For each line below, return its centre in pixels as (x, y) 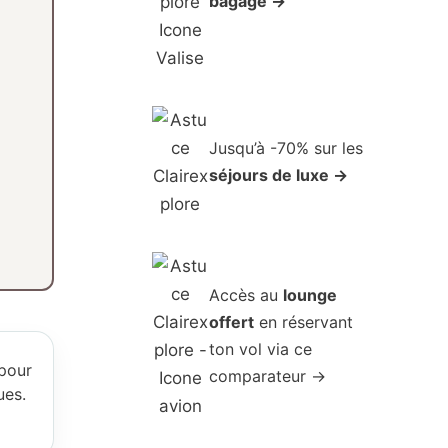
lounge (310, 295)
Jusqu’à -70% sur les (286, 148)
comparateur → (268, 376)
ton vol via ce (261, 349)
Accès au (246, 295)
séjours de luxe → (279, 175)
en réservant (304, 322)
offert (232, 322)
